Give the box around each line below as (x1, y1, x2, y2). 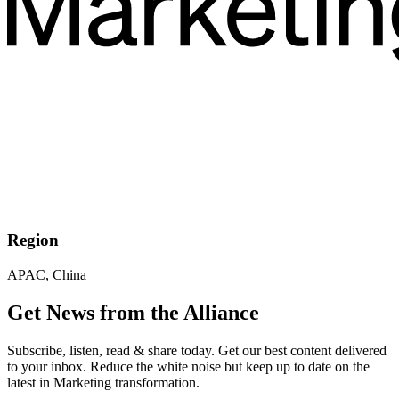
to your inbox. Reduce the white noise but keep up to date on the (7, 358, 370, 374)
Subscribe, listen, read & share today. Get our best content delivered (7, 342, 387, 358)
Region (7, 231, 59, 250)
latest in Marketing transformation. (7, 374, 199, 390)
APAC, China (7, 266, 86, 282)
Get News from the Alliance (7, 300, 259, 324)
